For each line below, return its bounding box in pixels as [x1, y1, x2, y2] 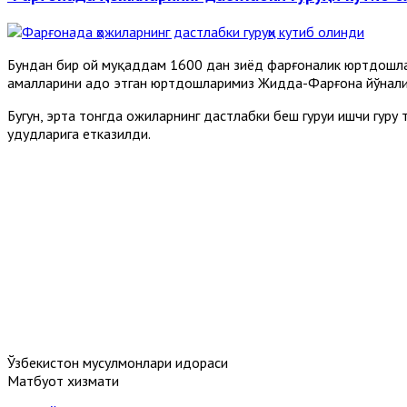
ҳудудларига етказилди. [7, 124, 151, 143]
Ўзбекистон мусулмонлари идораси [7, 352, 228, 372]
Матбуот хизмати [7, 371, 119, 390]
